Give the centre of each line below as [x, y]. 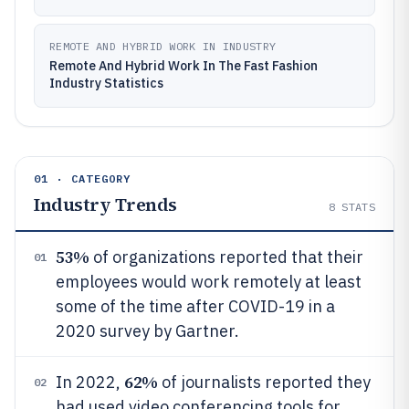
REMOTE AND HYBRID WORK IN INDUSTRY [163, 46]
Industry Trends [105, 204]
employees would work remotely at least [209, 282]
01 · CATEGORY [83, 178]
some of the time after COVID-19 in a [195, 306]
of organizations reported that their [226, 257]
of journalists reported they [264, 382]
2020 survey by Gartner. [147, 331]
